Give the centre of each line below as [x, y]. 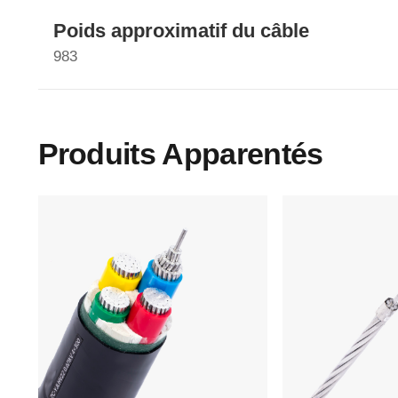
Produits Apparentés [180, 154]
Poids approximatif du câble [181, 31]
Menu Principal [116, 345]
